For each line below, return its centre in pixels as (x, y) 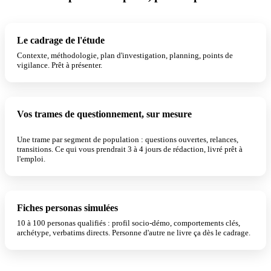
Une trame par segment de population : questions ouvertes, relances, (128, 139)
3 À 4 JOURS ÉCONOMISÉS (65, 125)
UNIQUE (136, 208)
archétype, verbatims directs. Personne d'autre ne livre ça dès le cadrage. (134, 233)
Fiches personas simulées (67, 208)
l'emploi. (31, 159)
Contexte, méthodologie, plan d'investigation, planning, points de (125, 55)
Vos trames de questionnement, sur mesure (104, 114)
